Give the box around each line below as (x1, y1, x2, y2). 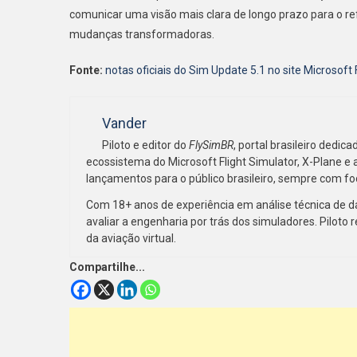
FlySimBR (189, 138, 233, 151)
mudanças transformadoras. (69, 27, 214, 41)
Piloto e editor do (102, 138, 189, 151)
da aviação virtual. (86, 231, 176, 245)
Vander (102, 114, 147, 131)
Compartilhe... (69, 260, 145, 273)
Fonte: (69, 63, 103, 76)
